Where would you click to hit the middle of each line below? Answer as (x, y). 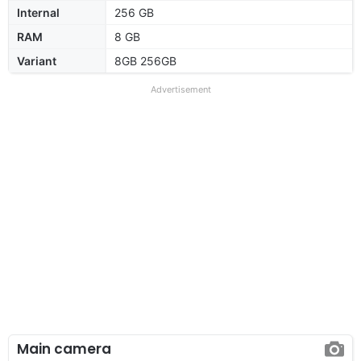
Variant (37, 60)
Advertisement (180, 89)
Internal (38, 12)
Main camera (64, 349)
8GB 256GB (145, 60)
